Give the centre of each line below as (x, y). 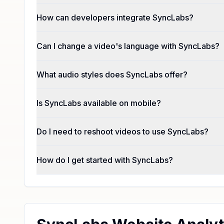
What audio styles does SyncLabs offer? (112, 74)
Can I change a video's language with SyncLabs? (128, 46)
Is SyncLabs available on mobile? (99, 103)
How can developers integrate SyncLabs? (115, 17)
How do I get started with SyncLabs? (105, 160)
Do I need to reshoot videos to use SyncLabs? (122, 131)
